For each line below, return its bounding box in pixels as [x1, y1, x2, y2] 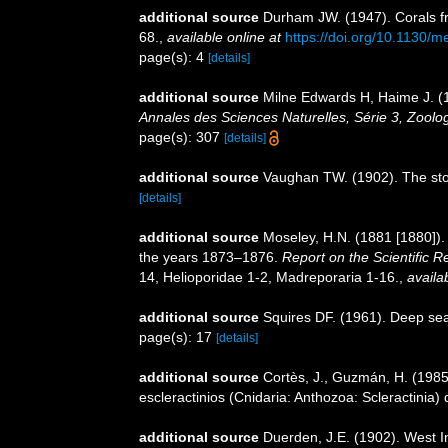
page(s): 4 [139, 48, 208, 65]
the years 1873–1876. [139, 248, 282, 265]
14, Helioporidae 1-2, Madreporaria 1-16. [139, 268, 399, 285]
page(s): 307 [139, 128, 224, 145]
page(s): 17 [139, 328, 216, 345]
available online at [167, 28, 281, 45]
